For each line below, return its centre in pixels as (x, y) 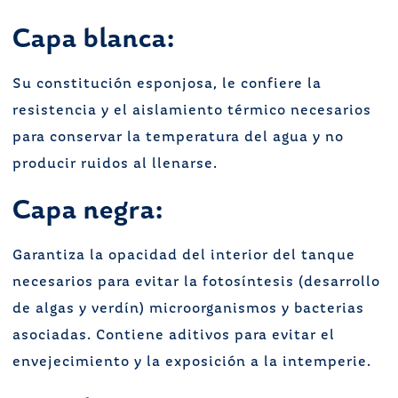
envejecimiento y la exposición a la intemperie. (192, 362)
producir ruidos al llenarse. (115, 164)
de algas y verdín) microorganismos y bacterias (188, 309)
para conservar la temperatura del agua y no (178, 138)
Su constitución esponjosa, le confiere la (167, 84)
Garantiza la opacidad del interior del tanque (184, 256)
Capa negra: (88, 210)
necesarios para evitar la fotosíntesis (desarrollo (196, 283)
